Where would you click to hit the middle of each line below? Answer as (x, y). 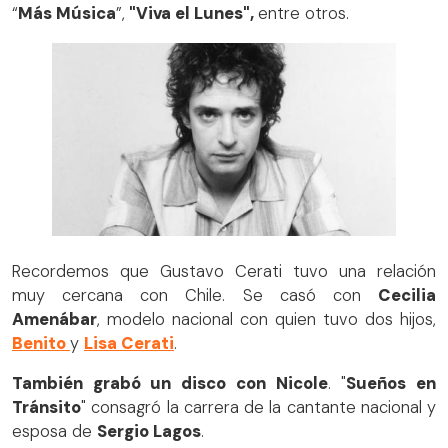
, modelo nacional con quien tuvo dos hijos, (266, 319)
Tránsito (46, 408)
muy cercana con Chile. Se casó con (195, 295)
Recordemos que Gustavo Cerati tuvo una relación (224, 271)
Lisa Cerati (129, 343)
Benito (41, 343)
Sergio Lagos (149, 432)
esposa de (54, 432)
